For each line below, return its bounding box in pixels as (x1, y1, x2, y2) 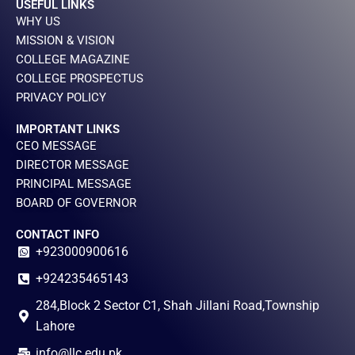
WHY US (16, 14, 60, 29)
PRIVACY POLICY (16, 90, 106, 105)
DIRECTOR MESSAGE (16, 158, 129, 172)
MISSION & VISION (16, 33, 115, 48)
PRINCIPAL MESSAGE (16, 177, 132, 191)
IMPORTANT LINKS (16, 122, 120, 136)
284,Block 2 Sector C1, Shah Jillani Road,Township (36, 298, 319, 313)
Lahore (36, 319, 74, 334)
